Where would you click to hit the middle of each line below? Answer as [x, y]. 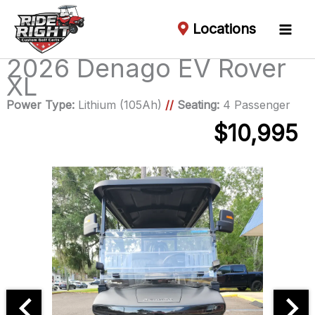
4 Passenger [255, 105]
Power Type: [40, 105]
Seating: [198, 105]
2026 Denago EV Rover [146, 68]
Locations [224, 29]
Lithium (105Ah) [120, 105]
